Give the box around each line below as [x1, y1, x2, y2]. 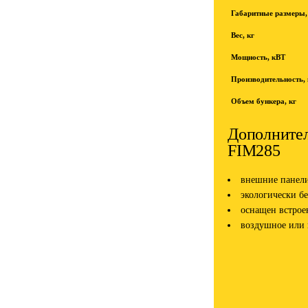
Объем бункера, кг [231, 97, 296, 105]
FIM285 [228, 142, 280, 159]
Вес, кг [231, 31, 254, 39]
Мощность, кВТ [231, 53, 285, 61]
